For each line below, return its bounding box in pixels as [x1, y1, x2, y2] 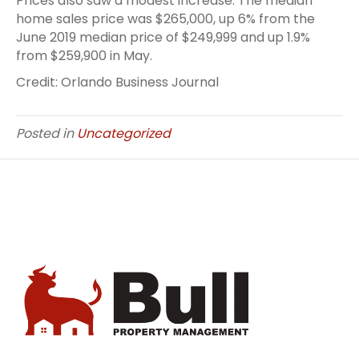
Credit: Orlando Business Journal [16, 72, 219, 91]
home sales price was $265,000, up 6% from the [16, 9, 315, 28]
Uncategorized [77, 123, 171, 143]
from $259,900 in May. [16, 46, 155, 65]
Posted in [16, 123, 77, 143]
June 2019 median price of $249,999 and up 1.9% [16, 27, 310, 46]
